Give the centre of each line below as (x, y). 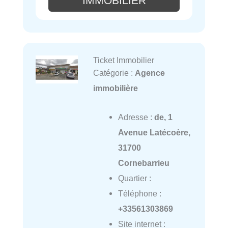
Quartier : (134, 178)
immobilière (115, 88)
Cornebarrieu (144, 163)
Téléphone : (139, 193)
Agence (150, 73)
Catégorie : (114, 73)
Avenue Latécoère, (154, 132)
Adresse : (136, 117)
